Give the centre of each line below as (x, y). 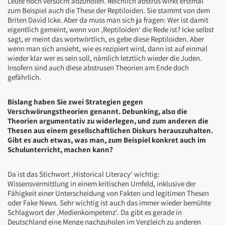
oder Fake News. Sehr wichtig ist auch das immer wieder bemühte (109, 203)
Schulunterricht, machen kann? (60, 150)
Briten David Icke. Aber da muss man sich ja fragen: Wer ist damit (108, 20)
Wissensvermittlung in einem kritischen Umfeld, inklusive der (102, 184)
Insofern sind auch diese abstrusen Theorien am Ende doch (98, 68)
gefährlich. (24, 77)
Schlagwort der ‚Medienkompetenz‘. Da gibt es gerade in (95, 212)
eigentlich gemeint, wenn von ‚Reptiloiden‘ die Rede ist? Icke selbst (111, 30)
